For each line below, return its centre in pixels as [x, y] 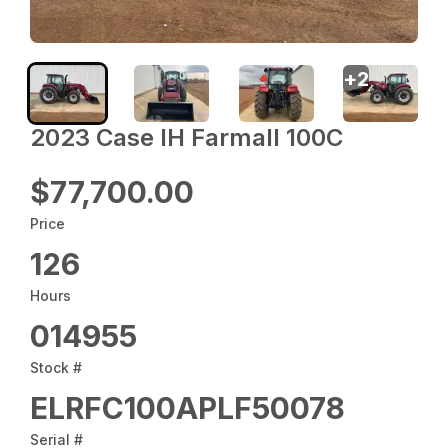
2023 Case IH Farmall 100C [187, 137]
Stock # [56, 367]
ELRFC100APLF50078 [188, 407]
